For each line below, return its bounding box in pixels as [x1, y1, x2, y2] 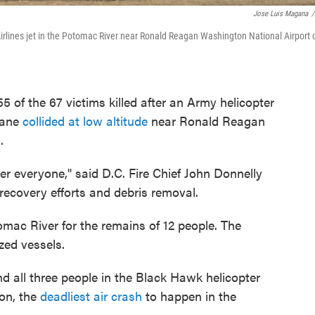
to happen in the [142, 287, 236, 304]
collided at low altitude [22, 112, 148, 129]
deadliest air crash [40, 287, 142, 304]
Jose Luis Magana [253, 9, 308, 18]
